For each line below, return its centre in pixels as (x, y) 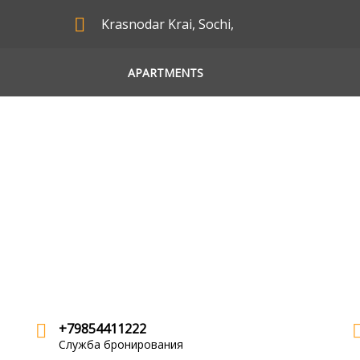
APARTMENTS (165, 72)
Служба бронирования (121, 344)
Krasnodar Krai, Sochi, (168, 24)
